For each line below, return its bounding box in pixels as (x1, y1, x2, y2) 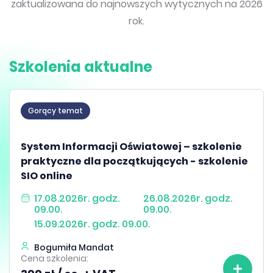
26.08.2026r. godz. (143, 191, 232, 205)
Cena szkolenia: (21, 252, 88, 264)
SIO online (21, 169, 73, 183)
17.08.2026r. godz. (34, 191, 119, 205)
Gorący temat (28, 105, 83, 116)
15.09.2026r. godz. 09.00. (34, 217, 150, 231)
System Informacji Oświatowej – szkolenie (21, 140, 242, 154)
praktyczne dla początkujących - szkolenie (21, 154, 248, 168)
